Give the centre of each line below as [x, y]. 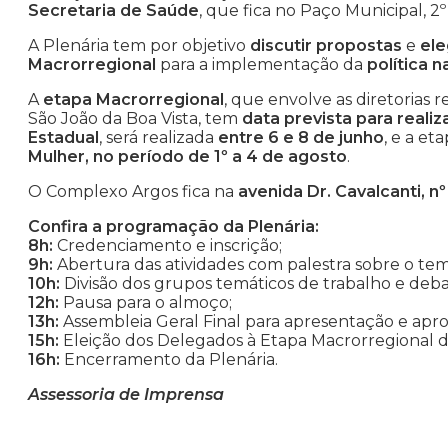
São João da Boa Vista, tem [135, 119]
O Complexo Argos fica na [133, 192]
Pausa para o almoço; [145, 303]
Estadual [63, 138]
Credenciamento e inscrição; [167, 246]
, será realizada [158, 138]
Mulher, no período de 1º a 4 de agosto [187, 157]
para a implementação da [261, 65]
